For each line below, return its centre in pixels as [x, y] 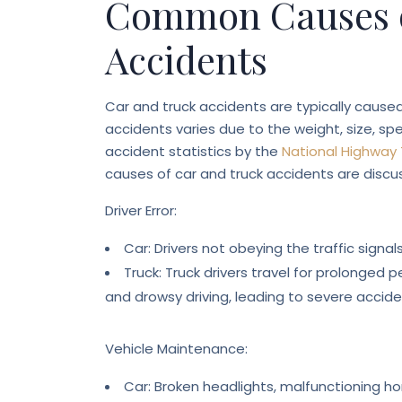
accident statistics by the [192, 151]
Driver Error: [141, 210]
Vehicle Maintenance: [176, 349]
